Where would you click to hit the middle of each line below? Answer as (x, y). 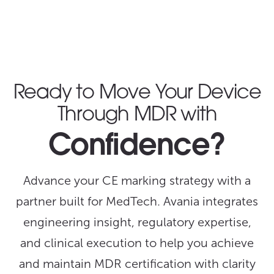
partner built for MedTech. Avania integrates (137, 201)
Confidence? (137, 148)
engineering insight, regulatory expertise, (137, 222)
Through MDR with (137, 116)
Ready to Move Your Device (137, 94)
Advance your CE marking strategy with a (137, 180)
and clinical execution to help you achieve (137, 243)
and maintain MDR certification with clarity (137, 263)
